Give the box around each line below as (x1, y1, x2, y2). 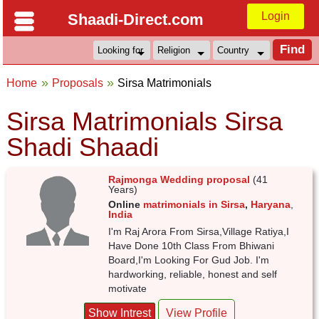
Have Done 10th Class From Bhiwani (108, 240, 275, 251)
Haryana (251, 199, 291, 210)
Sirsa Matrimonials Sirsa (6, 107, 283, 136)
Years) (108, 184, 138, 195)
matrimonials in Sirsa (143, 199, 246, 210)
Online (108, 199, 144, 210)
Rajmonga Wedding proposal (108, 174, 251, 185)
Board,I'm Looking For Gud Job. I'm (108, 254, 270, 266)
